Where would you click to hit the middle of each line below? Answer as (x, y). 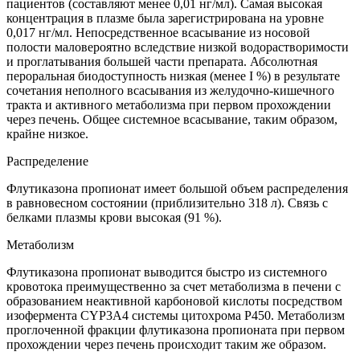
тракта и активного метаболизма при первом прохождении (169, 105)
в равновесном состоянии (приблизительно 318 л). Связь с (167, 203)
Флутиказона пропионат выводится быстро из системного (167, 272)
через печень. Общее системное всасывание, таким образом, (172, 120)
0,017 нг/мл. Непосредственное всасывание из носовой (158, 33)
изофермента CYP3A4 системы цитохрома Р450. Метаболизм (176, 316)
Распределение (47, 162)
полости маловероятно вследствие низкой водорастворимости (178, 47)
